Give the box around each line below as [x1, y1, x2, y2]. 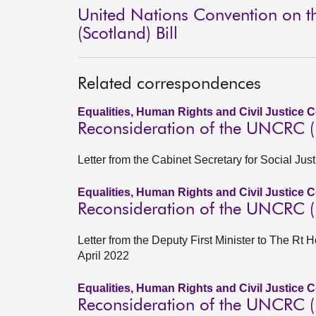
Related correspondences [78, 75, 261, 92]
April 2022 [78, 250, 129, 262]
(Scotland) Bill [78, 25, 178, 42]
